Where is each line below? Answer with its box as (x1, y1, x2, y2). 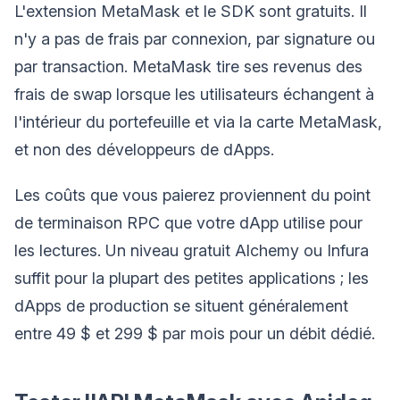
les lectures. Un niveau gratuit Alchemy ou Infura (14, 240, 369, 260)
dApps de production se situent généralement (14, 296, 348, 315)
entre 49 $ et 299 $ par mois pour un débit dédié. (14, 323, 375, 343)
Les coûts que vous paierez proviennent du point (14, 185, 371, 204)
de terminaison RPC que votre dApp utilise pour (14, 212, 362, 232)
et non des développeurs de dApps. (14, 139, 274, 159)
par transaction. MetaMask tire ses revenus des (14, 56, 362, 76)
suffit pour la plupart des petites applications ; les (14, 268, 369, 287)
